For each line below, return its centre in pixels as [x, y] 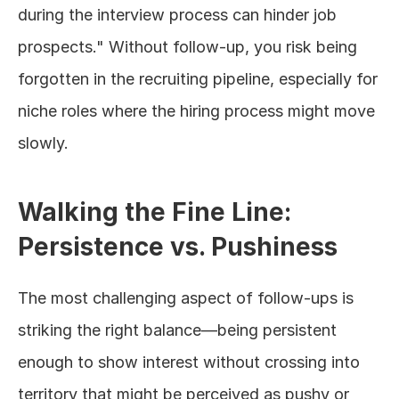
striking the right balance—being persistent [177, 330]
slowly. [43, 143]
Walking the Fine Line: [155, 212]
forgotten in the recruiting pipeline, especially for [198, 79]
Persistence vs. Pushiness [178, 247]
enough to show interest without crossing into [189, 362]
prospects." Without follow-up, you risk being [187, 47]
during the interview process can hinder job [177, 15]
